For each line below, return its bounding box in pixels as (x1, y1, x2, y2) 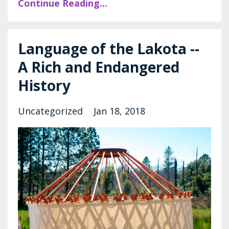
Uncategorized (18, 105, 85, 118)
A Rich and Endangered (18, 57, 179, 77)
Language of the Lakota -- (18, 39, 199, 59)
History (18, 76, 71, 96)
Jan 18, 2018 (94, 105, 145, 118)
